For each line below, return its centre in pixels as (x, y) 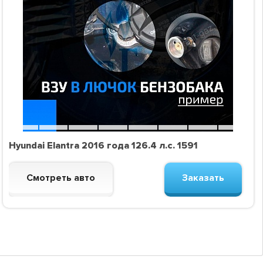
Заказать (203, 178)
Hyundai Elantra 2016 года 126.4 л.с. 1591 (103, 146)
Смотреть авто (60, 178)
